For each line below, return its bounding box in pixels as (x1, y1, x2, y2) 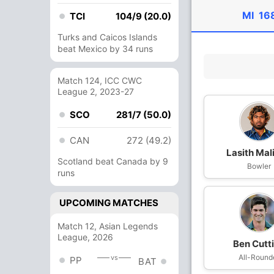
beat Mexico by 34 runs (57, 43, 153, 54)
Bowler (247, 161, 272, 171)
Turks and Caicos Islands (57, 32, 157, 42)
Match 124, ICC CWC (57, 75, 142, 86)
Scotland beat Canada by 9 (57, 156, 168, 166)
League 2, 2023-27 (57, 86, 134, 97)
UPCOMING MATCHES (59, 197, 158, 209)
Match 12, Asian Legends (57, 221, 158, 231)
